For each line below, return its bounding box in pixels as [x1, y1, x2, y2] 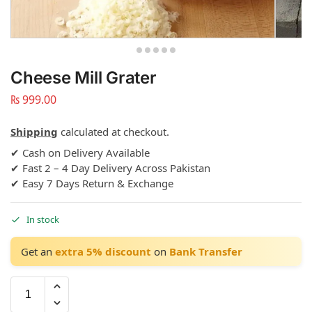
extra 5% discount [55, 244, 151, 258]
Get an [21, 244, 55, 258]
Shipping [10, 125, 58, 139]
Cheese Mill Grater [10, 67, 157, 88]
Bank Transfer [169, 244, 242, 258]
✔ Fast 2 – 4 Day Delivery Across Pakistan [10, 161, 210, 175]
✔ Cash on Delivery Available [10, 146, 150, 160]
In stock [26, 212, 59, 226]
